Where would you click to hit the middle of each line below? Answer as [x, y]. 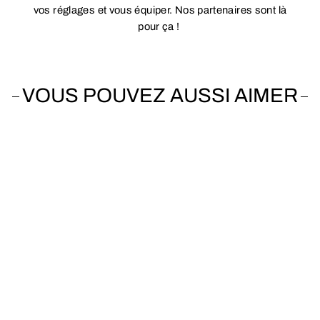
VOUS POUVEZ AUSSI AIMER [160, 96]
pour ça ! [160, 27]
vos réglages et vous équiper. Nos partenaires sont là [160, 10]
